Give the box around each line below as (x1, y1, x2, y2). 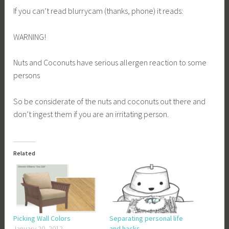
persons (13, 70, 40, 81)
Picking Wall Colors (13, 214, 71, 223)
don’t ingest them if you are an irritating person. (13, 108, 169, 119)
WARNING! (13, 31, 47, 42)
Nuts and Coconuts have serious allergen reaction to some (13, 57, 207, 68)
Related (13, 149, 36, 157)
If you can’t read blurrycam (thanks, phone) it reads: (13, 5, 184, 16)
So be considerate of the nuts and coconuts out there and (13, 96, 206, 106)
